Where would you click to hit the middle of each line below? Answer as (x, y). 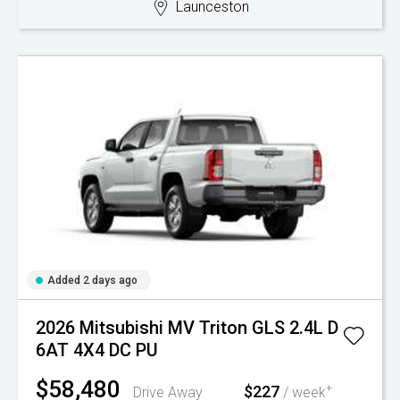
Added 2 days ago (92, 280)
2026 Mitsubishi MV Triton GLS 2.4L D (187, 328)
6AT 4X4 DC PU (97, 350)
